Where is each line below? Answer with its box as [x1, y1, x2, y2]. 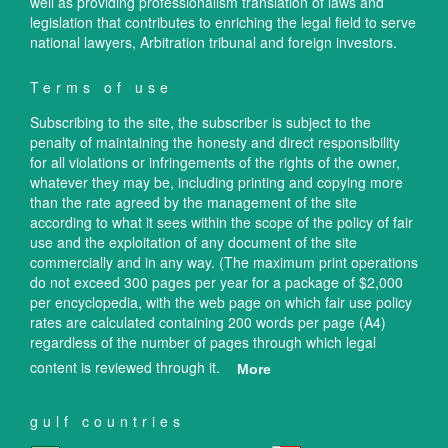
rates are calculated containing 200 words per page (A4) [30, 312, 386, 333]
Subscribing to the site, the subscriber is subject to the [30, 112, 371, 133]
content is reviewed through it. [30, 356, 224, 377]
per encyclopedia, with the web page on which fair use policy [30, 292, 412, 313]
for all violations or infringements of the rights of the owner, [30, 152, 400, 173]
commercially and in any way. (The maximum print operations [30, 252, 418, 273]
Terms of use [30, 77, 173, 98]
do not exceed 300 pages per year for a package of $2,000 [30, 272, 403, 293]
